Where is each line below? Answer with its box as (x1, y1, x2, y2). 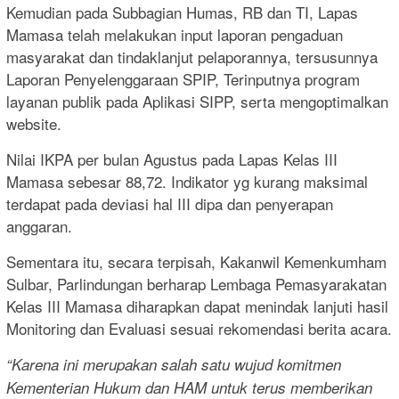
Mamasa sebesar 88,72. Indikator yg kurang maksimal (6, 170, 368, 193)
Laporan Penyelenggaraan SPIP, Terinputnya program (6, 68, 360, 91)
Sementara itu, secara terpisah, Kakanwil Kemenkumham (6, 250, 387, 273)
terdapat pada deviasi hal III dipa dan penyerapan (6, 192, 333, 216)
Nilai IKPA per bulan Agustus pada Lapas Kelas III (6, 148, 338, 171)
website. (6, 112, 61, 135)
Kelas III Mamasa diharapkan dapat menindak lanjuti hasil (6, 295, 388, 318)
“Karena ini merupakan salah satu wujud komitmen (6, 354, 341, 376)
